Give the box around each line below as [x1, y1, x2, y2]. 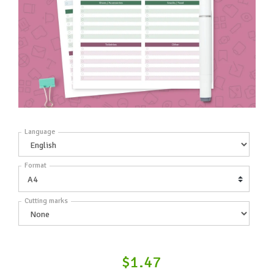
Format [24, 161, 46, 171]
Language [24, 127, 55, 136]
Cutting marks [24, 196, 68, 206]
